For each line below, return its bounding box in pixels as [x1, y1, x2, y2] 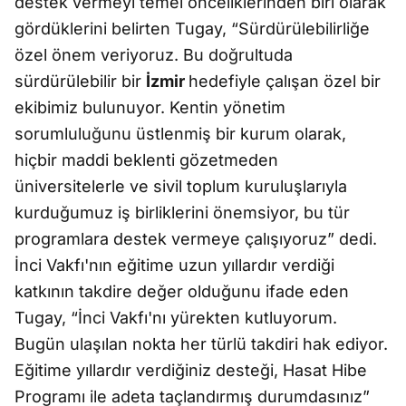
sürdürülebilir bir [14, 71, 146, 91]
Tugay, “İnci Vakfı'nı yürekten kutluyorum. [14, 307, 337, 327]
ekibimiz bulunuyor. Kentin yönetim [14, 97, 285, 117]
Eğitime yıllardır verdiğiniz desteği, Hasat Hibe [14, 360, 367, 380]
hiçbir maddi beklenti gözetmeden [14, 150, 278, 169]
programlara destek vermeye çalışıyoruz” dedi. [14, 228, 377, 248]
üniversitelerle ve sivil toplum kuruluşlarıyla [14, 176, 347, 196]
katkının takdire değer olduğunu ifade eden [14, 281, 349, 301]
